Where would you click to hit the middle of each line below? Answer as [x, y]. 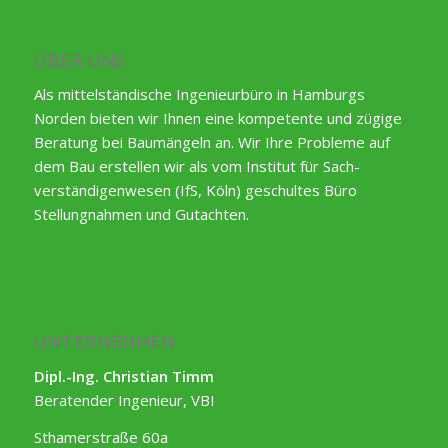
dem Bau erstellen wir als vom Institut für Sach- [196, 166]
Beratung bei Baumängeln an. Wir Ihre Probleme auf [211, 142]
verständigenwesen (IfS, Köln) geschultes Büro [195, 190]
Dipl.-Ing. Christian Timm [123, 375]
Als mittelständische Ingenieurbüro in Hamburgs [199, 94]
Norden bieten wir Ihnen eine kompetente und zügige [217, 118]
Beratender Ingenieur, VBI [124, 399]
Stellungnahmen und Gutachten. [141, 214]
